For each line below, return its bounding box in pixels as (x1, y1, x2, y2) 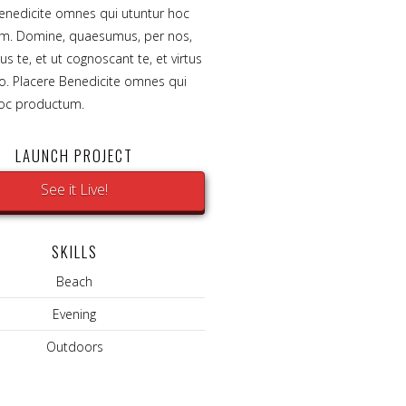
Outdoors (45, 337, 103, 355)
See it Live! (41, 179, 108, 199)
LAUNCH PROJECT (15, 144, 133, 168)
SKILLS (51, 239, 98, 263)
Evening (53, 304, 96, 323)
